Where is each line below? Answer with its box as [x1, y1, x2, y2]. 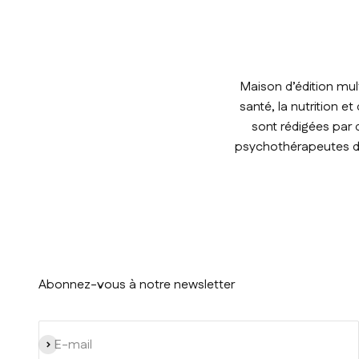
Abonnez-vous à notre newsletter [38, 276, 235, 295]
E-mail [54, 335, 92, 354]
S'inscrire [38, 335, 89, 354]
